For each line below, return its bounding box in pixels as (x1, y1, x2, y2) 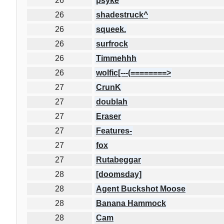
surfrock (96, 39, 128, 48)
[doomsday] (96, 169, 141, 178)
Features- (96, 126, 132, 135)
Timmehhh (96, 53, 136, 62)
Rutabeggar (96, 155, 141, 164)
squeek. (96, 24, 126, 33)
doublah (96, 97, 127, 106)
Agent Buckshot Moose (96, 184, 185, 193)
